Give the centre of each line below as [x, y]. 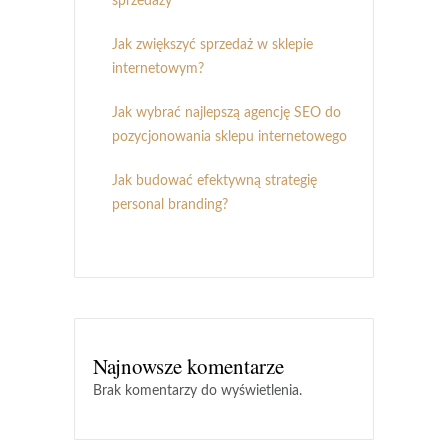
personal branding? [170, 205]
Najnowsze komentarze [188, 366]
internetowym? [158, 69]
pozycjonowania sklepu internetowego [229, 137]
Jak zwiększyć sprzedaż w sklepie [212, 45]
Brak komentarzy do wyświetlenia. [197, 391]
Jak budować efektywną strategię [214, 181]
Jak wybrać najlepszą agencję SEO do [226, 113]
